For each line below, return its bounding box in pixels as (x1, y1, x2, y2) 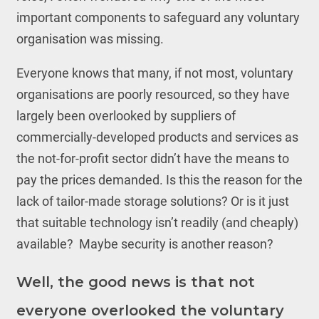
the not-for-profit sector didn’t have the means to (16, 151, 289, 166)
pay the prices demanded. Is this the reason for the (16, 172, 303, 187)
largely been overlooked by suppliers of (16, 108, 236, 123)
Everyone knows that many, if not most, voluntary (16, 66, 293, 80)
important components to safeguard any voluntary (16, 10, 300, 25)
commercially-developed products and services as (16, 130, 298, 145)
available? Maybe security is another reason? (16, 236, 273, 251)
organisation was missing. (16, 31, 164, 46)
